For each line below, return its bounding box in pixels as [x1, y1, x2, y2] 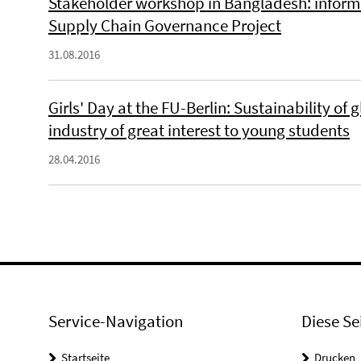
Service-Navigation [48, 310, 183, 332]
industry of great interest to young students [48, 119, 350, 141]
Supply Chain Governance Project [48, 15, 281, 36]
